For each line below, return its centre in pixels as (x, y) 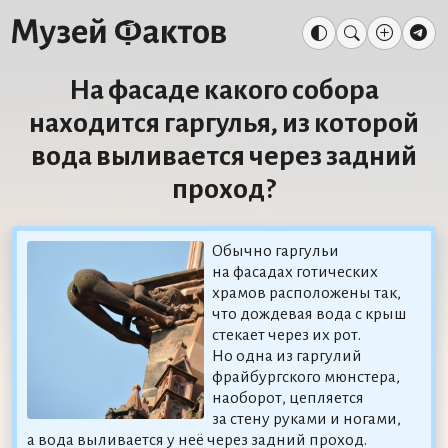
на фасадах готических (295, 271)
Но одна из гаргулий (287, 355)
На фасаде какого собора (224, 90)
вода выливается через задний (224, 156)
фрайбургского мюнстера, (306, 376)
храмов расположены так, (307, 292)
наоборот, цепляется (288, 397)
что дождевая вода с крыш (310, 313)
